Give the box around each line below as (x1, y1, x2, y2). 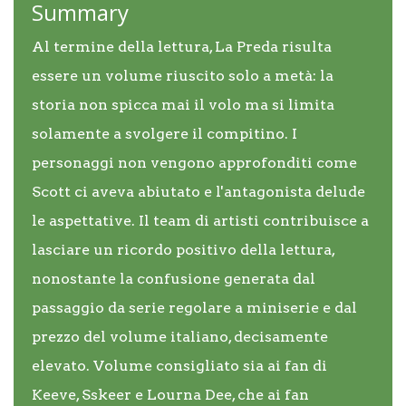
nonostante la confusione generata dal (32, 270, 315, 287)
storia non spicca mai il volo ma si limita (32, 96, 334, 113)
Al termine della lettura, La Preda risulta (32, 38, 332, 55)
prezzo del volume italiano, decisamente (32, 328, 328, 345)
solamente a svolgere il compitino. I (32, 125, 297, 142)
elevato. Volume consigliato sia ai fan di (32, 357, 327, 374)
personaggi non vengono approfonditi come (32, 154, 357, 171)
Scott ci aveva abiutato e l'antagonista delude (32, 183, 365, 200)
